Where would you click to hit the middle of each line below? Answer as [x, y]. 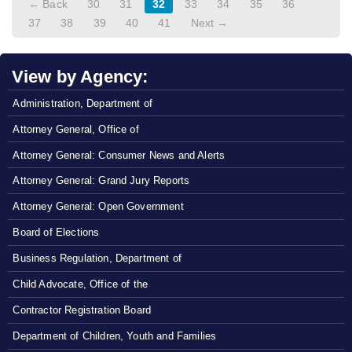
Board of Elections [56, 233]
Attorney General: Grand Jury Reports [101, 181]
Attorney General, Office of [76, 129]
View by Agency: [80, 77]
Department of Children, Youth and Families [115, 336]
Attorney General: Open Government [98, 207]
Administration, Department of [83, 103]
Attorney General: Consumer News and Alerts [119, 155]
